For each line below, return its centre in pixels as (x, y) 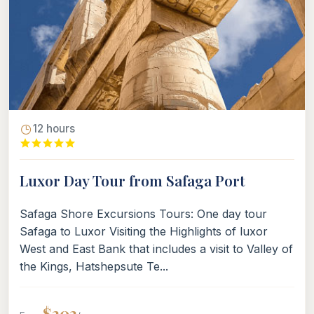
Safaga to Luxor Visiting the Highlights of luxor (144, 232)
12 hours (54, 129)
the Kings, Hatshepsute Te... (94, 267)
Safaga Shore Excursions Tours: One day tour (143, 214)
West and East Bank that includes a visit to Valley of (156, 249)
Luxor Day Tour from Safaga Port (132, 180)
